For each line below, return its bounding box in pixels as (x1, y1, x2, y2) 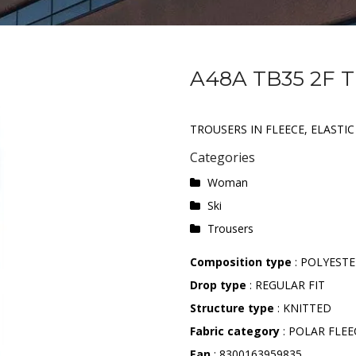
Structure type (190, 300, 274, 315)
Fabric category (190, 323, 280, 339)
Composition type (190, 254, 295, 269)
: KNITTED (274, 300, 331, 315)
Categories (190, 149, 255, 166)
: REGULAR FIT (246, 277, 325, 292)
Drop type (190, 277, 246, 292)
